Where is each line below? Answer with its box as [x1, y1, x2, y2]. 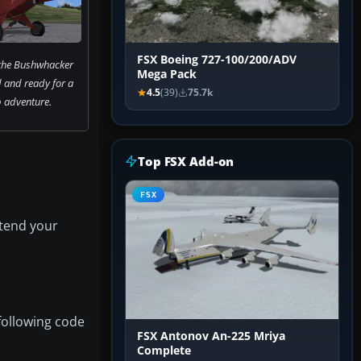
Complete [137, 343, 191, 359]
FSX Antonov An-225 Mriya [137, 329, 285, 344]
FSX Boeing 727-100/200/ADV [137, 52, 297, 68]
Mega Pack [137, 67, 197, 82]
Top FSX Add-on [138, 153, 234, 170]
